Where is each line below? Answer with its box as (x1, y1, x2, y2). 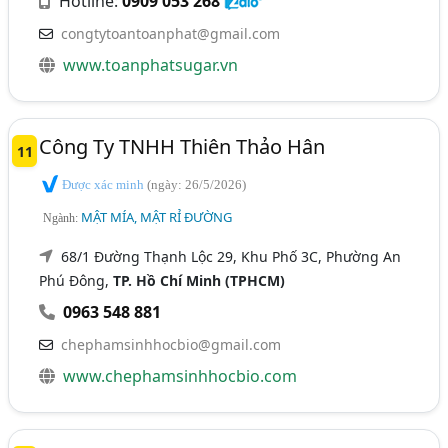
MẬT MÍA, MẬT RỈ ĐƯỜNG (81, 208, 233, 227)
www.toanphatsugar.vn (63, 53, 239, 76)
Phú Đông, (39, 271, 114, 291)
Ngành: (43, 211, 82, 226)
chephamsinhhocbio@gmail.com (61, 335, 282, 355)
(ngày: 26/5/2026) (147, 176, 247, 192)
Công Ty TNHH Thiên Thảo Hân (39, 132, 326, 160)
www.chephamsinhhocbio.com (63, 365, 298, 388)
